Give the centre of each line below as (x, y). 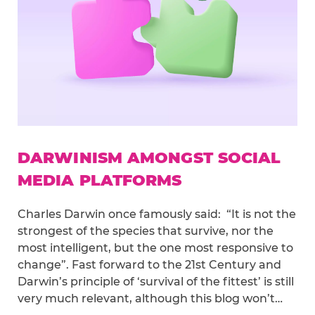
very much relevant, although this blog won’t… (150, 299)
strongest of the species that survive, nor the (146, 231)
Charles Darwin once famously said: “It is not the (157, 214)
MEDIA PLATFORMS (100, 181)
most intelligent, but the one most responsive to (155, 248)
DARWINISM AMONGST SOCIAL (149, 158)
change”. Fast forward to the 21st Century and (149, 265)
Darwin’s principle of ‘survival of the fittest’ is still (156, 282)
